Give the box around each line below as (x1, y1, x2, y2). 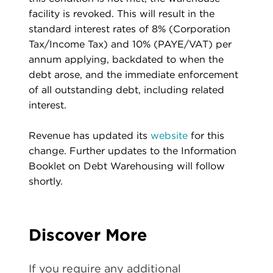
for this (188, 130, 224, 142)
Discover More (29, 225, 147, 245)
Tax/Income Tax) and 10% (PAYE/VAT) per (29, 38, 232, 51)
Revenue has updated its (29, 130, 151, 142)
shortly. (29, 175, 63, 188)
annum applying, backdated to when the (29, 54, 224, 66)
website (151, 130, 188, 142)
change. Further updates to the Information (29, 145, 236, 157)
